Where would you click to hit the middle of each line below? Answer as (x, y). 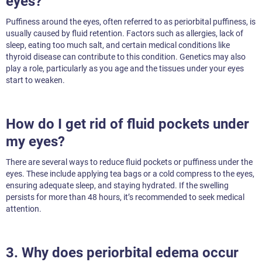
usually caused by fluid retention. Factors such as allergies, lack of (125, 34)
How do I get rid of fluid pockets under (127, 124)
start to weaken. (35, 80)
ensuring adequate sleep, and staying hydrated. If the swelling (117, 186)
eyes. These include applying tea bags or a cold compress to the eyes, (130, 174)
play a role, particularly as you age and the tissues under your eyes (125, 69)
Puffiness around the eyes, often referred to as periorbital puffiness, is (131, 22)
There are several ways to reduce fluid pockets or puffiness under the (129, 162)
